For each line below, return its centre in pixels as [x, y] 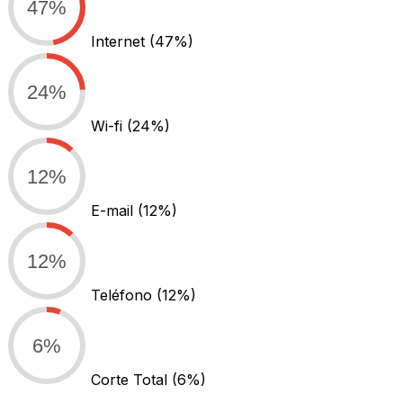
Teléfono [124, 295]
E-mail [114, 210]
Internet [120, 41]
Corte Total [131, 379]
